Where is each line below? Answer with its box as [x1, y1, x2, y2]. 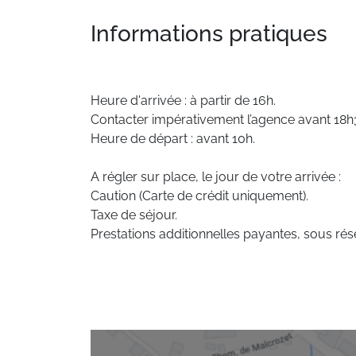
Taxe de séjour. [91, 207, 177, 222]
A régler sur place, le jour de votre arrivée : [91, 169, 341, 184]
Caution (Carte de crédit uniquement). [91, 188, 308, 203]
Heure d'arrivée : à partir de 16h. [91, 93, 276, 108]
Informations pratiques [91, 21, 327, 47]
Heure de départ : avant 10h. [91, 131, 255, 146]
